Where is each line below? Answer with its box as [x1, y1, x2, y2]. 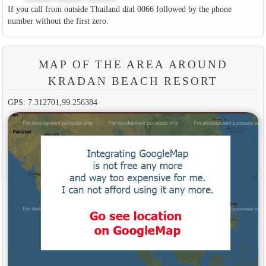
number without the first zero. [7, 15, 109, 26]
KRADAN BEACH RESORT [47, 74, 218, 87]
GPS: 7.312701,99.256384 [7, 97, 97, 107]
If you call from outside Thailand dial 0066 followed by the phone [7, 4, 232, 14]
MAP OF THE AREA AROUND [38, 58, 228, 71]
